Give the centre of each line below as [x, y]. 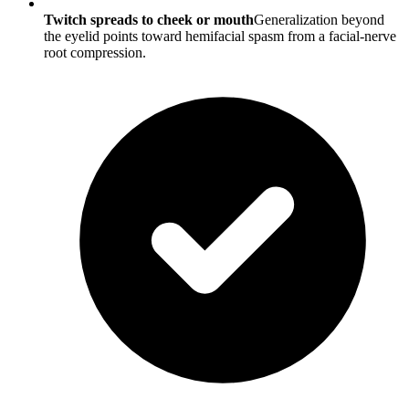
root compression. [95, 53]
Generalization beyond [319, 20]
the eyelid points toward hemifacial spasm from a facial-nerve [220, 37]
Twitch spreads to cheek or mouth [149, 20]
